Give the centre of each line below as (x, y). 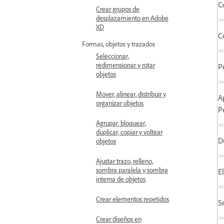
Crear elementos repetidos (132, 199)
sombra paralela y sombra (132, 170)
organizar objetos (120, 103)
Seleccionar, (112, 56)
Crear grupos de (118, 9)
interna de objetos (121, 179)
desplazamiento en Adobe (132, 18)
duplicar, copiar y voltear (129, 132)
